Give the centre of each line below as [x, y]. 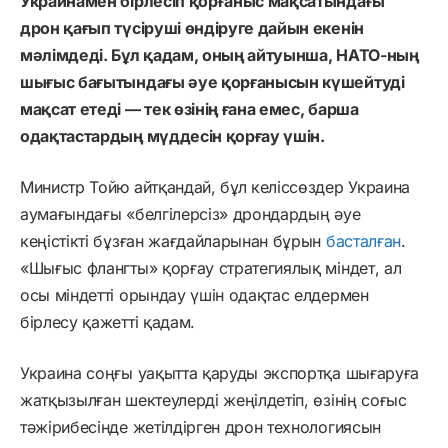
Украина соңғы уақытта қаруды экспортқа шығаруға [219, 372]
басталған [363, 240]
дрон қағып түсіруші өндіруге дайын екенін [192, 27]
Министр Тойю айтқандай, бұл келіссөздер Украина [215, 186]
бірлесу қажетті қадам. [107, 321]
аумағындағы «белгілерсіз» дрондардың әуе [190, 213]
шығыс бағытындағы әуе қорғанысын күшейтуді [212, 81]
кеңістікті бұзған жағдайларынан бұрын [173, 240]
